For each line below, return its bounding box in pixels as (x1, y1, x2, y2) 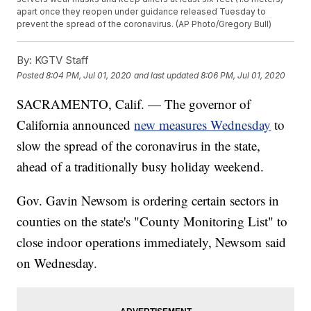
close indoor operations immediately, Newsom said (17, 233, 287, 251)
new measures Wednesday (134, 116, 271, 134)
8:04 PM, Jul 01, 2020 (46, 69, 132, 81)
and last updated (134, 69, 199, 81)
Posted (17, 69, 47, 81)
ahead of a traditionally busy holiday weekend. (17, 158, 264, 176)
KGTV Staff (32, 53, 90, 67)
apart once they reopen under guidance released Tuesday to (17, 6, 267, 17)
